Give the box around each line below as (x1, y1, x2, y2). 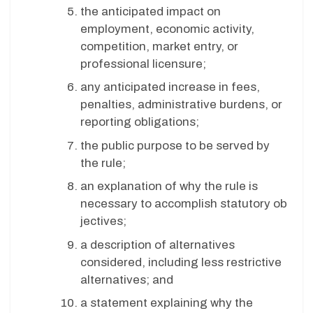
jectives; (80, 214, 129, 228)
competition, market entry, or (80, 39, 238, 53)
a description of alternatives (80, 238, 235, 252)
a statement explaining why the (80, 296, 253, 310)
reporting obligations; (80, 115, 202, 129)
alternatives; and (80, 272, 176, 286)
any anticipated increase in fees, (80, 80, 260, 94)
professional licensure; (80, 57, 209, 71)
